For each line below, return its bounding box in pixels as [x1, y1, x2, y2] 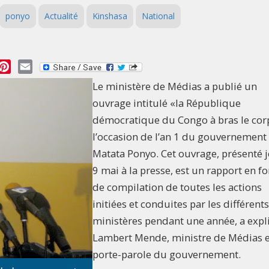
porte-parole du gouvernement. [92, 247, 241, 262]
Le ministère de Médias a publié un [92, 79, 257, 94]
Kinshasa [92, 10, 127, 22]
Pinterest [11, 59, 52, 73]
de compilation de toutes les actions [92, 180, 262, 195]
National [142, 10, 175, 22]
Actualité [44, 10, 78, 22]
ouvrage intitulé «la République [92, 96, 241, 110]
